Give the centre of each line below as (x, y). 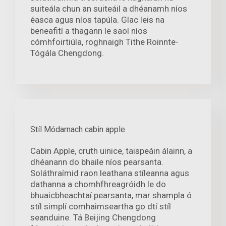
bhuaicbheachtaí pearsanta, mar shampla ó (111, 195)
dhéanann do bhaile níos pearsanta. (97, 162)
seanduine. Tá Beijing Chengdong (93, 217)
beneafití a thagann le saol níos (89, 31)
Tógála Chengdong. (67, 53)
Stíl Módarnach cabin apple (78, 129)
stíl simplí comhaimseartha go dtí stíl (101, 206)
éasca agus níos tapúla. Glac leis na (97, 19)
